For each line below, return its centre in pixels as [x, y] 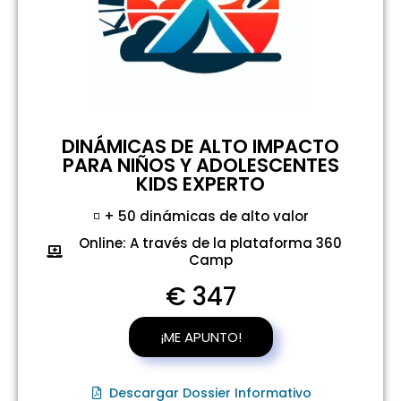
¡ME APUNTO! [200, 337]
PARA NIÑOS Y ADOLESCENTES [200, 166]
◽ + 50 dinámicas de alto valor [200, 217]
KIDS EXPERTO [200, 184]
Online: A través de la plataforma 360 [211, 243]
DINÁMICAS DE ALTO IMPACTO [200, 147]
